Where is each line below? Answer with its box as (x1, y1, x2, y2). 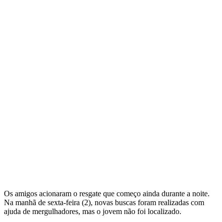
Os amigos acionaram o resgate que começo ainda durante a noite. (4, 189, 210, 198)
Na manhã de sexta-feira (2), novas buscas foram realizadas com (4, 198, 204, 207)
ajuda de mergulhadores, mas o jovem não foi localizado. (4, 207, 181, 216)
